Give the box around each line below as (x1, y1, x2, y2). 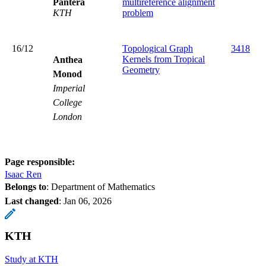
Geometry (122, 64, 160, 75)
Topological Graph (122, 43, 193, 53)
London (53, 111, 82, 122)
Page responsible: (5, 156, 75, 167)
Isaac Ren (5, 169, 42, 179)
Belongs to (5, 181, 46, 192)
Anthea (53, 54, 83, 65)
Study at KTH (5, 254, 58, 264)
